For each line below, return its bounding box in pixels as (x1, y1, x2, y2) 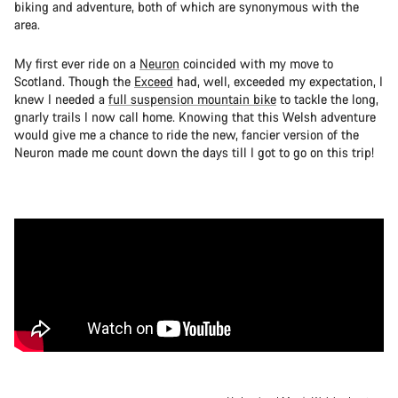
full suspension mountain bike (108, 90, 276, 107)
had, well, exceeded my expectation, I (173, 72, 383, 90)
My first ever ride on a (14, 54, 139, 72)
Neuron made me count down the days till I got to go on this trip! (14, 143, 374, 161)
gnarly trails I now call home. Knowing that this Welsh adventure (14, 107, 376, 125)
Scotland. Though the (14, 72, 134, 90)
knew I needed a (14, 90, 108, 107)
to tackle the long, (276, 90, 378, 107)
